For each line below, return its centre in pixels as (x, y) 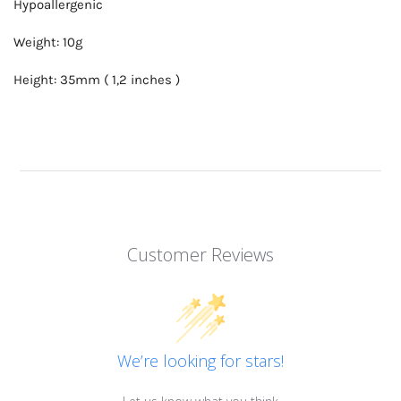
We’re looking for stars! (200, 361)
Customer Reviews (200, 255)
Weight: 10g (48, 43)
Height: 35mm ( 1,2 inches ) (97, 80)
